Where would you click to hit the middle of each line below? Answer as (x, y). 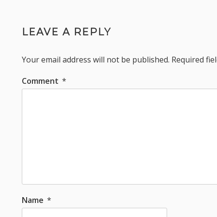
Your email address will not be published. (96, 59)
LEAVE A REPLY (67, 32)
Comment (41, 81)
